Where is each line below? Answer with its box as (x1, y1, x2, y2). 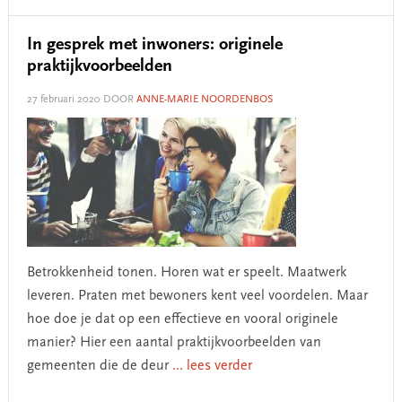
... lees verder (171, 359, 252, 373)
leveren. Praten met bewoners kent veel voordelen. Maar (26, 289, 368, 303)
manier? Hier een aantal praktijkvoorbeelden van (26, 336, 321, 350)
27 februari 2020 (26, 94, 100, 105)
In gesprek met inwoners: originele (26, 36, 283, 54)
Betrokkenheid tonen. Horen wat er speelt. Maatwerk (26, 266, 346, 280)
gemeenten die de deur (26, 359, 172, 373)
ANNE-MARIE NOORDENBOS (135, 94, 273, 105)
